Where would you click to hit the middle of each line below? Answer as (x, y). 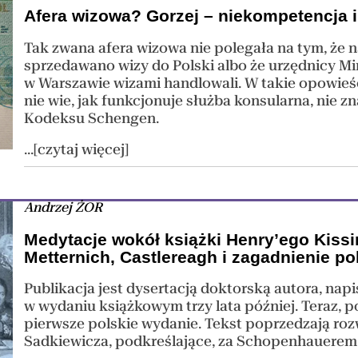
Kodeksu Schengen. (92, 118)
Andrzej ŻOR (64, 208)
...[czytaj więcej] (77, 150)
